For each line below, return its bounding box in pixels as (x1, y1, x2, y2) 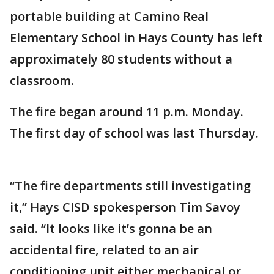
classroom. (10, 72, 77, 89)
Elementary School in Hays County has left (10, 29, 263, 46)
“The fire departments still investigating (10, 177, 251, 194)
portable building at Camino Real (10, 8, 209, 24)
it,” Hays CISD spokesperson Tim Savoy (10, 199, 240, 215)
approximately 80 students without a (10, 51, 232, 67)
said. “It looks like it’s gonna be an (10, 220, 212, 237)
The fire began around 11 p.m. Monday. (10, 103, 243, 120)
